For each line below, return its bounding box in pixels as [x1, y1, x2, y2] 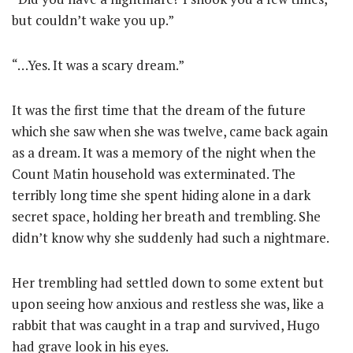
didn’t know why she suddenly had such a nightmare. [12, 229, 329, 247]
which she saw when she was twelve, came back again [12, 122, 328, 140]
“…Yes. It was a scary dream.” [12, 56, 184, 74]
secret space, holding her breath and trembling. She [12, 207, 321, 225]
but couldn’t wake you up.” [12, 11, 174, 29]
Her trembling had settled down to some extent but [12, 273, 324, 292]
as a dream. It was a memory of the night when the [12, 143, 316, 162]
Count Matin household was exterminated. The [12, 165, 295, 183]
